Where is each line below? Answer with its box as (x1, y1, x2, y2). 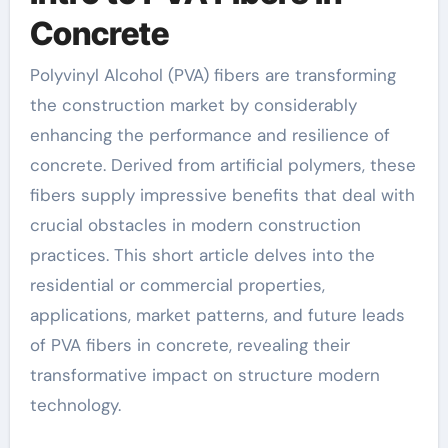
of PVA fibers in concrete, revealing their (29, 334, 350, 357)
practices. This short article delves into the (29, 244, 375, 267)
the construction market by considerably (29, 94, 357, 117)
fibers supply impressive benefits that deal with (29, 184, 415, 207)
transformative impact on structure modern (29, 364, 380, 387)
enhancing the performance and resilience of (29, 124, 390, 147)
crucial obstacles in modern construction (29, 214, 361, 237)
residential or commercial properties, (29, 274, 325, 297)
